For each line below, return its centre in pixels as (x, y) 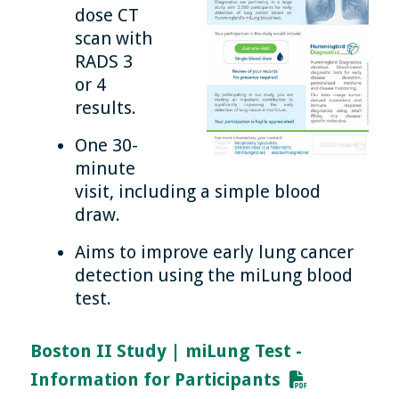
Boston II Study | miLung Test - (167, 351)
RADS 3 (104, 62)
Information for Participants (156, 380)
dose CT (107, 16)
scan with (114, 39)
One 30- (107, 146)
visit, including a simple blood (198, 192)
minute (106, 169)
